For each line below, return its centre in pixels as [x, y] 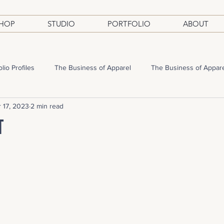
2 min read [47, 106]
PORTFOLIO [129, 24]
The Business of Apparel [93, 67]
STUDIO [61, 24]
